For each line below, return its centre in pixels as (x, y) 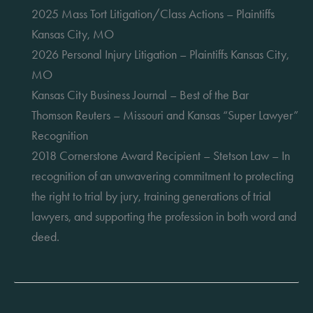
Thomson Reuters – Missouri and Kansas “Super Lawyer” (165, 115)
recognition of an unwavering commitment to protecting (162, 176)
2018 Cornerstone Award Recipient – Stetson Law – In (161, 155)
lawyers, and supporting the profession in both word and (164, 216)
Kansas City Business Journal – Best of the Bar (141, 95)
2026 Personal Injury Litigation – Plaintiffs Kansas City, (160, 54)
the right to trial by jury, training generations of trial (151, 196)
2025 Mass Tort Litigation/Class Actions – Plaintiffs (153, 14)
